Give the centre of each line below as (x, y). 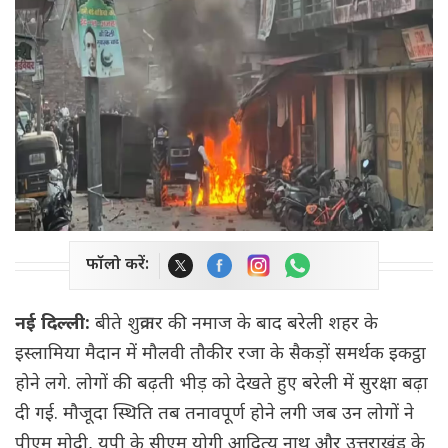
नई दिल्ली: (55, 325)
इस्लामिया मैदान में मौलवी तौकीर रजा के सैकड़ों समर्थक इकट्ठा (220, 355)
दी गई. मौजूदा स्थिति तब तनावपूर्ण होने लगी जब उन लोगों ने (214, 415)
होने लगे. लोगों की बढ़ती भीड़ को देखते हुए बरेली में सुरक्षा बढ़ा (221, 385)
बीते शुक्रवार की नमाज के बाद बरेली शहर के (236, 325)
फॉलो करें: (117, 266)
